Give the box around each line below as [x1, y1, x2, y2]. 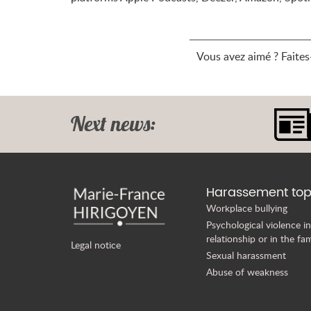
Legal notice [71, 237, 121, 251]
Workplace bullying [206, 201, 287, 215]
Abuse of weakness [206, 265, 288, 279]
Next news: [71, 110, 155, 137]
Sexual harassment [206, 249, 286, 262]
